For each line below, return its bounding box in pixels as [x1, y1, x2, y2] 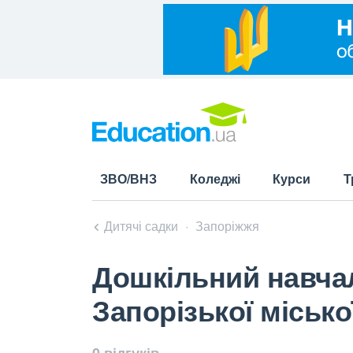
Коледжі [189, 169, 240, 188]
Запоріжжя [195, 217, 259, 235]
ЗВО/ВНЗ [100, 169, 157, 188]
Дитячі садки [104, 217, 178, 235]
